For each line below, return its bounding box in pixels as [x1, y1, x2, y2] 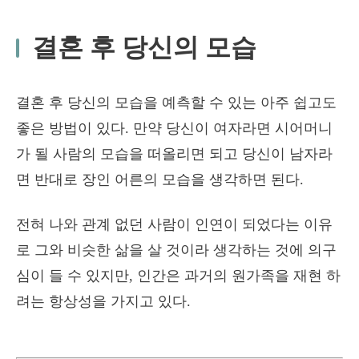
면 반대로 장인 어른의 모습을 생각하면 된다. [16, 171, 304, 188]
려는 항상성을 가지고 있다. [16, 293, 191, 309]
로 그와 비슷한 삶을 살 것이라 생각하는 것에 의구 [16, 242, 337, 258]
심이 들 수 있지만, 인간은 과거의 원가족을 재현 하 [16, 268, 341, 284]
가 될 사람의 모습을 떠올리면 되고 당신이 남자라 [16, 146, 333, 162]
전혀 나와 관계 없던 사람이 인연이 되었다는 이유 [16, 216, 333, 232]
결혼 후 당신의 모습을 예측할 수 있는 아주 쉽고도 [16, 95, 337, 111]
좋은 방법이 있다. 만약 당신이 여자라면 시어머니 [16, 120, 333, 136]
